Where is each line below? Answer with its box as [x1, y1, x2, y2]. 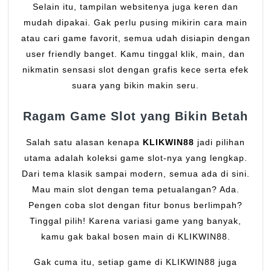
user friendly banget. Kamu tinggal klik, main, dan [26, 48, 245, 59]
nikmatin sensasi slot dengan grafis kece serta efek [22, 64, 249, 74]
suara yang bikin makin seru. [72, 80, 199, 90]
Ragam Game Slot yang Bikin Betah [23, 109, 248, 123]
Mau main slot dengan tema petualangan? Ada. [31, 184, 240, 194]
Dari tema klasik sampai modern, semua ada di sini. [21, 168, 250, 178]
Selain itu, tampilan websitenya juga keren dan [33, 1, 238, 11]
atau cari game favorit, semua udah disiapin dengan [21, 33, 250, 43]
